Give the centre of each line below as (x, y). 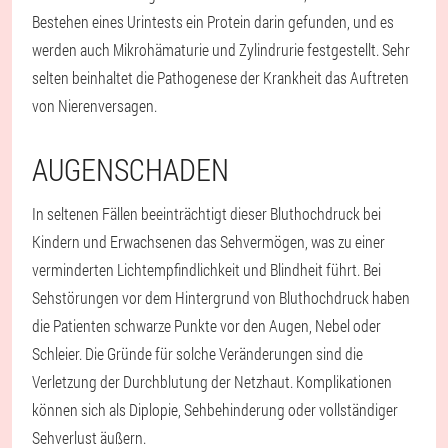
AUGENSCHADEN (130, 169)
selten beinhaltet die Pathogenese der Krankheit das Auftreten (220, 77)
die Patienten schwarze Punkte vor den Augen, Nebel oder (206, 325)
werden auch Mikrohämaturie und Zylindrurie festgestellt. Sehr (221, 49)
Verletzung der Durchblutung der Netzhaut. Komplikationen (212, 381)
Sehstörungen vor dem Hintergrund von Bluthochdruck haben (221, 297)
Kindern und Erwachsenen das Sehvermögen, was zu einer (208, 241)
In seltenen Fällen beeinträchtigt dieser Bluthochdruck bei (206, 213)
